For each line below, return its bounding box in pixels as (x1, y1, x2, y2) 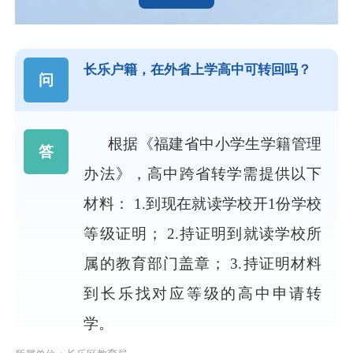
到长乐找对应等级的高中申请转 (84, 285, 322, 303)
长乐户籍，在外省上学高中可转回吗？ (84, 61, 312, 77)
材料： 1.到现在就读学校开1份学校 (84, 195, 322, 213)
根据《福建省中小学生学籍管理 (107, 136, 322, 153)
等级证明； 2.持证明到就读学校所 (84, 225, 322, 243)
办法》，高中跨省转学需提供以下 (84, 165, 322, 183)
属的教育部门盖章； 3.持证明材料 (84, 255, 322, 273)
